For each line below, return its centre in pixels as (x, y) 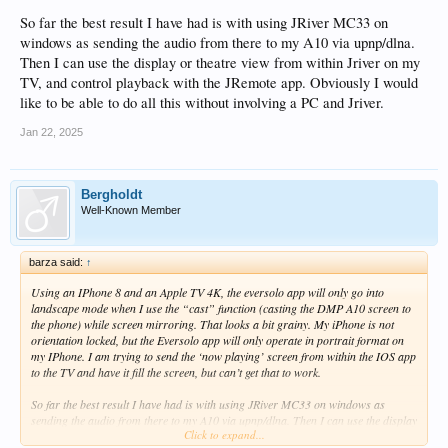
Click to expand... (224, 434)
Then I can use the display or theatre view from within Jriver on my (220, 62)
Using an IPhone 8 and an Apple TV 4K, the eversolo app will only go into (207, 291)
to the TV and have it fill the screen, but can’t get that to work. (176, 371)
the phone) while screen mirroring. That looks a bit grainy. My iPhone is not (212, 323)
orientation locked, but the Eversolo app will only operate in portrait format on (217, 339)
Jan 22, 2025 (51, 131)
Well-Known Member (131, 209)
